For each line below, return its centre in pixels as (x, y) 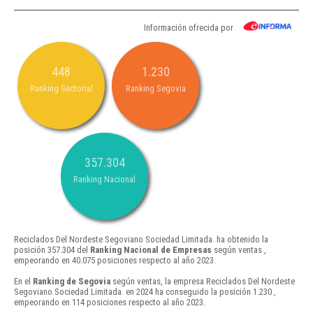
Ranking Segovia (155, 89)
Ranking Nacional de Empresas (151, 250)
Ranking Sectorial (61, 89)
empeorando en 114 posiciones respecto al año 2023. (110, 303)
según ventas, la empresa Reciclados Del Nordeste (203, 282)
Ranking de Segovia (72, 282)
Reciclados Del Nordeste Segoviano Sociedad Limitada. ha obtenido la (141, 240)
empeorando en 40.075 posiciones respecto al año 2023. (115, 261)
